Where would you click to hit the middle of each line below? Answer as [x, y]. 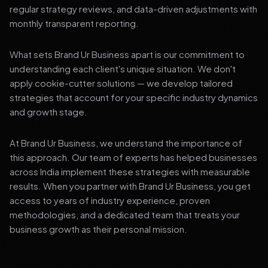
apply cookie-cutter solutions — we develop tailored [121, 83]
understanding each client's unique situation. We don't [123, 68]
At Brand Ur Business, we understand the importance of [126, 143]
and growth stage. [48, 112]
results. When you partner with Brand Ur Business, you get [130, 186]
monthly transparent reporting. [74, 23]
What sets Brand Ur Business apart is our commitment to [127, 54]
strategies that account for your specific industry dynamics [134, 97]
